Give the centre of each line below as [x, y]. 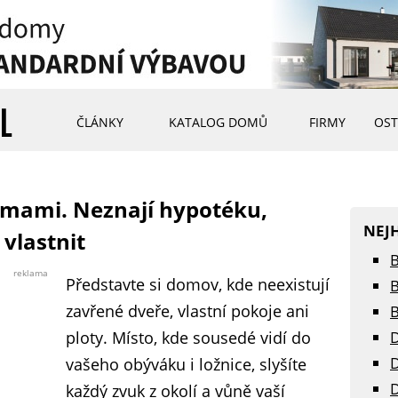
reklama [31, 273]
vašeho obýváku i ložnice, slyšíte [186, 364]
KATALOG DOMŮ [218, 122]
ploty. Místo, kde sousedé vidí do [188, 338]
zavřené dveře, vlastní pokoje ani [187, 311]
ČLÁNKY [99, 122]
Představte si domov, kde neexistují [198, 284]
